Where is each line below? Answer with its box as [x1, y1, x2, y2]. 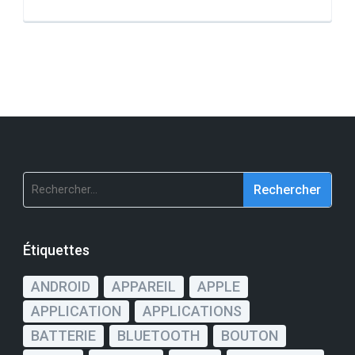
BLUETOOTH [117, 327, 200, 345]
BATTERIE [31, 327, 96, 345]
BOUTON [221, 327, 278, 345]
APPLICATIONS [143, 303, 242, 320]
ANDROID [31, 278, 90, 296]
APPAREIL [112, 278, 176, 296]
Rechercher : [23, 174, 103, 192]
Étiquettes [23, 242, 90, 259]
